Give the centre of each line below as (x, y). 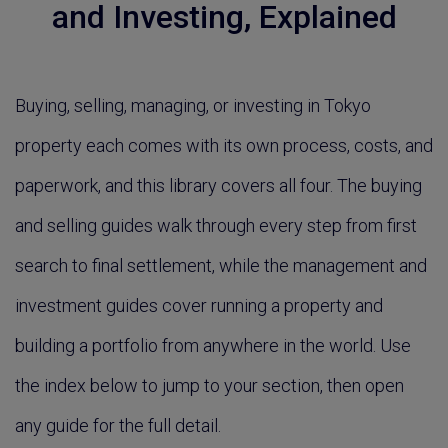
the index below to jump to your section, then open (209, 385)
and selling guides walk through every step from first (216, 225)
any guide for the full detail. (118, 425)
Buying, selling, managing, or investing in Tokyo (193, 105)
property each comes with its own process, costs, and (224, 145)
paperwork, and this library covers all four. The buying (218, 185)
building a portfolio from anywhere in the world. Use (213, 345)
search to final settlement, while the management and (221, 265)
